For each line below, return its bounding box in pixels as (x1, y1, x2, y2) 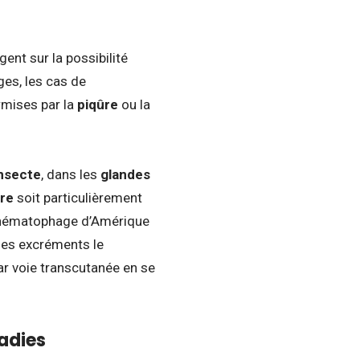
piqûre (77, 96, 118, 113)
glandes (100, 166, 150, 183)
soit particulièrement (14, 190, 142, 207)
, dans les (41, 166, 100, 183)
